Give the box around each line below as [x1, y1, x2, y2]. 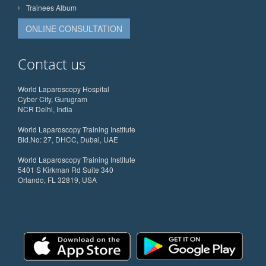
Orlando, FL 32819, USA [18, 174, 97, 185]
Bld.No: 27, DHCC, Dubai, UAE [18, 134, 118, 144]
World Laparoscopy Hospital [18, 83, 109, 94]
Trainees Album [26, 2, 77, 12]
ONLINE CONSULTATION [26, 22, 122, 34]
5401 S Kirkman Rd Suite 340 [18, 164, 113, 175]
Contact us [18, 53, 85, 74]
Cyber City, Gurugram [18, 93, 87, 104]
